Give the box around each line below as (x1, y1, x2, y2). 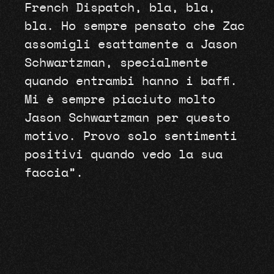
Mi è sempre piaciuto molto (24, 93, 215, 106)
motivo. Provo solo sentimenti (24, 130, 237, 143)
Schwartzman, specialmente (24, 56, 208, 69)
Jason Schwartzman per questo (24, 111, 230, 124)
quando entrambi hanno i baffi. (24, 75, 237, 87)
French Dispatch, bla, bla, (24, 1, 215, 14)
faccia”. (24, 166, 83, 179)
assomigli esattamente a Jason (24, 38, 237, 51)
